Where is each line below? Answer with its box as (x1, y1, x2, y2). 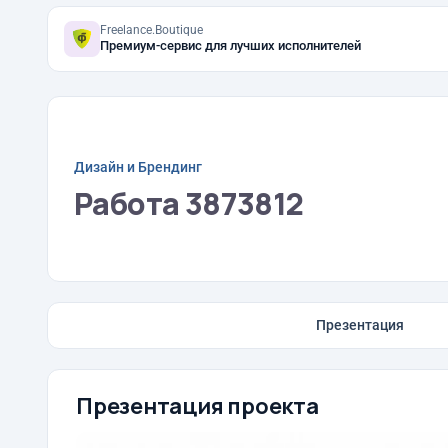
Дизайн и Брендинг (74, 158, 202, 175)
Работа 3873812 (74, 182, 304, 224)
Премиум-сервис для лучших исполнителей (100, 38, 361, 53)
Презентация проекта (76, 391, 319, 421)
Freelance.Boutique (100, 23, 203, 37)
